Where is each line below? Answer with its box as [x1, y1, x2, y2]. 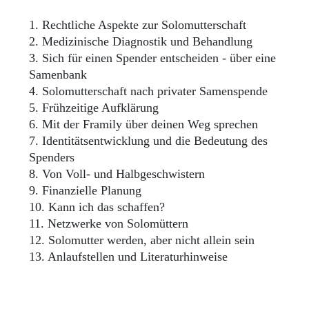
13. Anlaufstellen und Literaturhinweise [29, 250, 232, 264]
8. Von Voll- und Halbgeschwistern [29, 167, 209, 181]
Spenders [29, 150, 79, 165]
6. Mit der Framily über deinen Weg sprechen [29, 117, 262, 132]
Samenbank [29, 68, 91, 82]
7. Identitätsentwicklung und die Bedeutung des [29, 134, 268, 148]
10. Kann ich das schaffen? [29, 200, 169, 215]
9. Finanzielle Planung [29, 183, 146, 198]
